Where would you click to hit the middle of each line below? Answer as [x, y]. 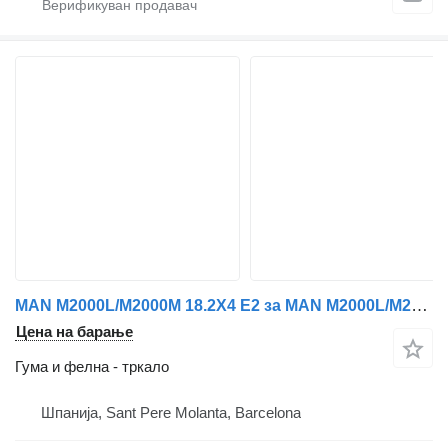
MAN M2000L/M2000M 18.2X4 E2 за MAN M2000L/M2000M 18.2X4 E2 [419, 306]
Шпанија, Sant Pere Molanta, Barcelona [171, 413]
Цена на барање [74, 332]
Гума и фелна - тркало [92, 367]
